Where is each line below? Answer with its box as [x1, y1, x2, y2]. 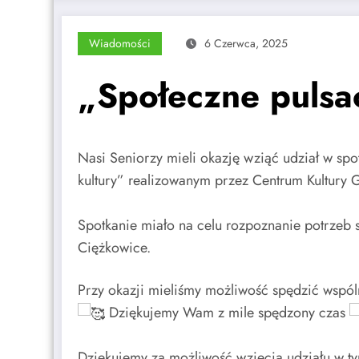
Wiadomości [89, 35, 151, 52]
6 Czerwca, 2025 [204, 35, 288, 52]
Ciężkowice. [78, 236, 151, 258]
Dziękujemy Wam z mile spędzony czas [105, 302, 349, 324]
